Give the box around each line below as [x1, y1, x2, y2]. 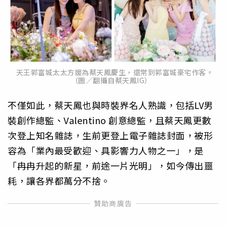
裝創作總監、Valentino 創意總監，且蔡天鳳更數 [8, 114, 211, 127]
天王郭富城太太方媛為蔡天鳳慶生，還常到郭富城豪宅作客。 [12, 67, 214, 78]
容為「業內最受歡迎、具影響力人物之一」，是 [8, 144, 204, 157]
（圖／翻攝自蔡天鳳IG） [71, 75, 155, 86]
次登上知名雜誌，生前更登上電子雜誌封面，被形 [8, 129, 213, 142]
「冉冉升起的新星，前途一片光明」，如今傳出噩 [8, 159, 213, 173]
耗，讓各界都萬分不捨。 [8, 174, 110, 188]
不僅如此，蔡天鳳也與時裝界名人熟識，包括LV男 [8, 98, 213, 112]
